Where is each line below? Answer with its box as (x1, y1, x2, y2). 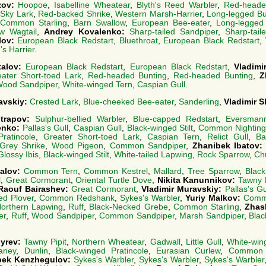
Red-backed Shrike (38, 9, 110, 19)
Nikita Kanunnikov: (157, 176, 238, 185)
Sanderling (179, 97, 219, 106)
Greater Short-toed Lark (43, 132, 140, 141)
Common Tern (23, 167, 78, 176)
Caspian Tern (147, 132, 200, 141)
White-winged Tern (62, 80, 132, 89)
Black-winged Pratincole (55, 246, 148, 256)
